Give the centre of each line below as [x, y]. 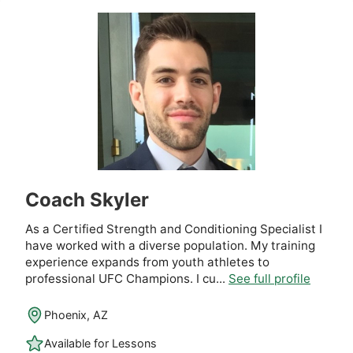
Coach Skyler [87, 199]
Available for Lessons [100, 344]
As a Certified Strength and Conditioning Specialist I [174, 229]
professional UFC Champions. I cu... [127, 278]
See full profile [269, 278]
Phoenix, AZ [76, 315]
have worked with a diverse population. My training [170, 245]
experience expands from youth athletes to [147, 262]
